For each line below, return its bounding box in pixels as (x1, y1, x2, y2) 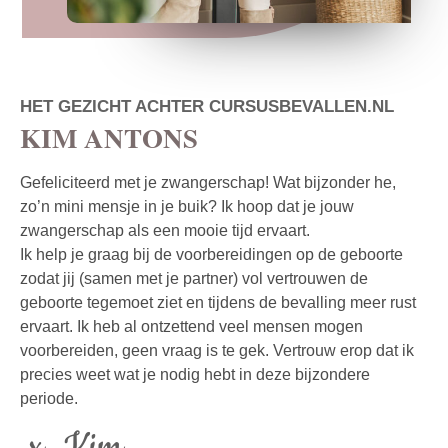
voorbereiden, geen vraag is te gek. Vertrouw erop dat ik (20, 341, 414, 359)
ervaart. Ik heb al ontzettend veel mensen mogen (20, 317, 363, 335)
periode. (20, 389, 78, 407)
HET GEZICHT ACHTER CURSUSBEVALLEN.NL (20, 96, 394, 116)
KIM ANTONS (20, 117, 198, 157)
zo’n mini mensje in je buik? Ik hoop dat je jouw (20, 197, 354, 215)
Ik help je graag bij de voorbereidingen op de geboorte (20, 245, 403, 263)
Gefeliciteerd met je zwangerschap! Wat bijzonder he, (20, 173, 396, 191)
